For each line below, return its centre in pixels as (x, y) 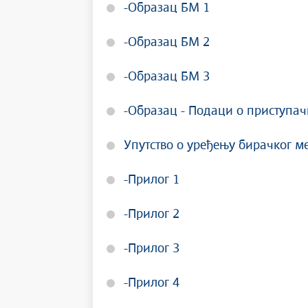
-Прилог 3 (152, 249)
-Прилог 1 (152, 180)
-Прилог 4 (152, 283)
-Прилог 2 (152, 214)
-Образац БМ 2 (167, 43)
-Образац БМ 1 (167, 8)
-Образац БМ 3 (167, 77)
